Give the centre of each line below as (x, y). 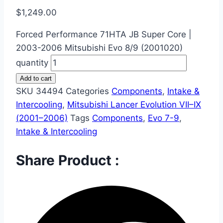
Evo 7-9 (164, 118)
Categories (87, 91)
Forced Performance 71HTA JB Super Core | (104, 35)
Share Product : (67, 161)
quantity (32, 63)
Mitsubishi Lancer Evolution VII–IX (134, 105)
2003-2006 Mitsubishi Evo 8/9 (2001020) (99, 48)
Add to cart (36, 79)
